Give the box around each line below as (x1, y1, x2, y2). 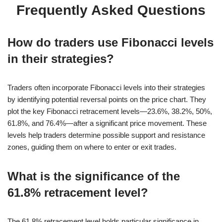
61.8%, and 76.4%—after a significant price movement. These (7, 118, 207, 127)
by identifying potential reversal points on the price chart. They (7, 95, 206, 104)
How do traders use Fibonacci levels (7, 35, 214, 49)
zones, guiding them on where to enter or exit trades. (7, 142, 176, 151)
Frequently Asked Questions (16, 2, 206, 18)
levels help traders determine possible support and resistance (7, 130, 205, 139)
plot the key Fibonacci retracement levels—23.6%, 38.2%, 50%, (7, 107, 212, 115)
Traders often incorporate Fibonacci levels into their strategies (7, 83, 205, 92)
